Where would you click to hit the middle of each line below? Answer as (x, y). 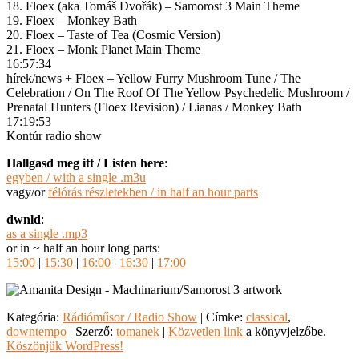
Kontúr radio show (54, 135)
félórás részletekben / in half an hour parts (153, 192)
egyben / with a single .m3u (76, 177)
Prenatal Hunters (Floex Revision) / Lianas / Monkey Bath (154, 107)
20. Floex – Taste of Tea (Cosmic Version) (113, 34)
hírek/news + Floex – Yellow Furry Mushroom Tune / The (153, 78)
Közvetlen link (207, 331)
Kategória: (34, 317)
